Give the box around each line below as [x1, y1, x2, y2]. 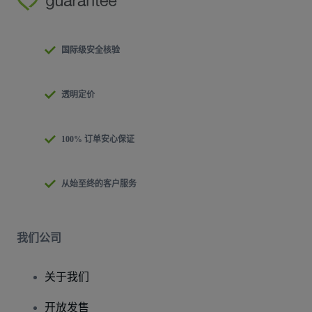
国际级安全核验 [61, 45, 120, 55]
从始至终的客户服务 [61, 178, 136, 189]
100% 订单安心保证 [61, 134, 134, 144]
